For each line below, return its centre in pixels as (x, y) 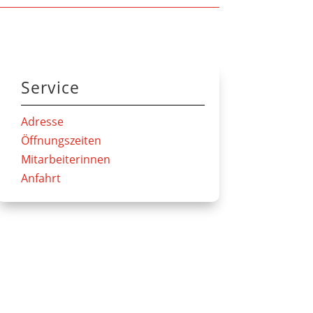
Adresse (43, 122)
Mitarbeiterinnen (66, 160)
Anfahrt (41, 179)
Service (51, 88)
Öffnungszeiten (61, 141)
